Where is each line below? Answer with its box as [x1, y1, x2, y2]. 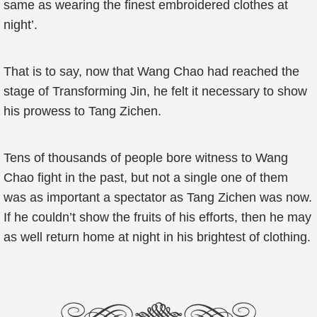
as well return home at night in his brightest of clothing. [4, 230, 311, 244]
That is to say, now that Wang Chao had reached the [4, 64, 299, 79]
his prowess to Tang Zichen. [4, 104, 161, 118]
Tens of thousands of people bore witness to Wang [4, 151, 288, 165]
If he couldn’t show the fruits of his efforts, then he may [4, 210, 311, 224]
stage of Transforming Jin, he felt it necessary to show [4, 84, 307, 98]
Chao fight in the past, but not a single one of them [4, 171, 288, 185]
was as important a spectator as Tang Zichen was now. [4, 190, 312, 204]
